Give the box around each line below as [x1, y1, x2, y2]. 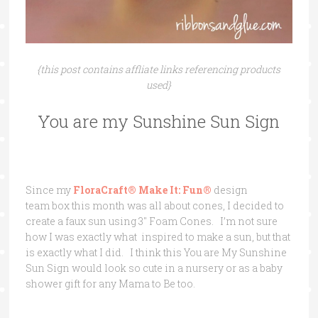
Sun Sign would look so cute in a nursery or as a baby [25, 261, 283, 275]
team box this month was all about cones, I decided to [25, 198, 284, 212]
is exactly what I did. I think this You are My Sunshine [25, 245, 287, 259]
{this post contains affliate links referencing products [37, 62, 281, 76]
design [213, 182, 248, 197]
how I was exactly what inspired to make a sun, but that [25, 229, 290, 243]
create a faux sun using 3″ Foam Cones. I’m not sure [25, 214, 278, 228]
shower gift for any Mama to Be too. [25, 276, 195, 290]
